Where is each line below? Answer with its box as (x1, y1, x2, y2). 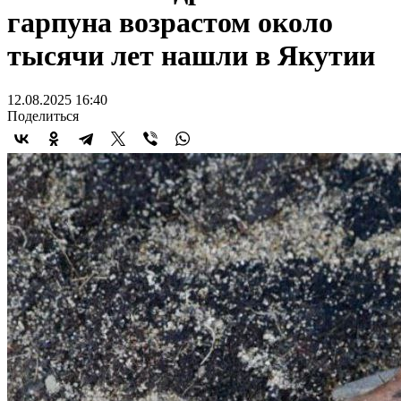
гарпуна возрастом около (7, 6, 333, 39)
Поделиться (7, 107, 79, 124)
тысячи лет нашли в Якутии (7, 39, 375, 73)
